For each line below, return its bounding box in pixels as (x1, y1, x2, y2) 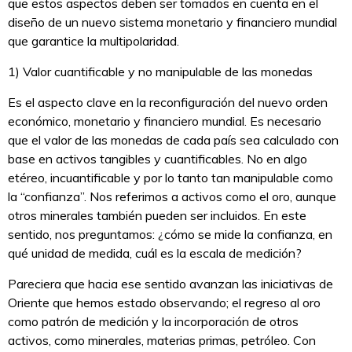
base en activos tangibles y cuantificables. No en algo (8, 151, 307, 167)
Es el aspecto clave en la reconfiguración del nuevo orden (8, 94, 328, 111)
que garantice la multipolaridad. (8, 33, 179, 49)
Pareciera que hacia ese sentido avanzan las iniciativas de (8, 276, 333, 292)
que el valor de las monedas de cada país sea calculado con (8, 132, 339, 148)
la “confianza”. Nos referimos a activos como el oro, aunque (8, 189, 336, 205)
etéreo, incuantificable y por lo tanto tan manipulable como (8, 170, 333, 186)
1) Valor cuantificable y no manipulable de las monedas (8, 64, 313, 80)
